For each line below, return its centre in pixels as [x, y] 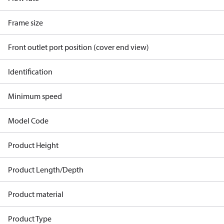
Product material [36, 194]
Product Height [33, 145]
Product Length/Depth [46, 169]
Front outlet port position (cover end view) [78, 47]
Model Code [28, 120]
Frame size [25, 22]
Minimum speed [35, 96]
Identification [30, 71]
